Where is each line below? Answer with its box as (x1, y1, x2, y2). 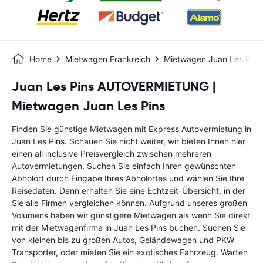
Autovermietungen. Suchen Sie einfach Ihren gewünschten (12, 161, 236, 171)
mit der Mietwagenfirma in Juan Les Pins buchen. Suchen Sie (12, 222, 245, 232)
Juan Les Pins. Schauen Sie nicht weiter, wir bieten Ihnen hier (12, 136, 245, 146)
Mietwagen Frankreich (65, 54, 150, 64)
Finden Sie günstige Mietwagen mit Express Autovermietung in (12, 124, 251, 134)
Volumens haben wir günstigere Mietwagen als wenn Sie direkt (12, 210, 251, 220)
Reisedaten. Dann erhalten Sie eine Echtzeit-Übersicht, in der (12, 186, 245, 195)
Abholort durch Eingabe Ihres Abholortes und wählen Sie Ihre (12, 173, 244, 183)
